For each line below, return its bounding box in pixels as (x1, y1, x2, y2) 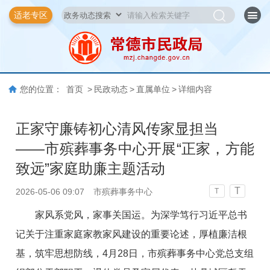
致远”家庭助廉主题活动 (16, 160, 166, 177)
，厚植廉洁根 (189, 228, 248, 239)
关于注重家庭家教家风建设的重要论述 (25, 228, 190, 239)
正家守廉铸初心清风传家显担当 (16, 120, 219, 137)
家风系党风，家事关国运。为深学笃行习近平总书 (35, 209, 248, 220)
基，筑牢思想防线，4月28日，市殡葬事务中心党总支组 (16, 248, 254, 259)
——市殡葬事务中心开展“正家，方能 (16, 140, 254, 157)
